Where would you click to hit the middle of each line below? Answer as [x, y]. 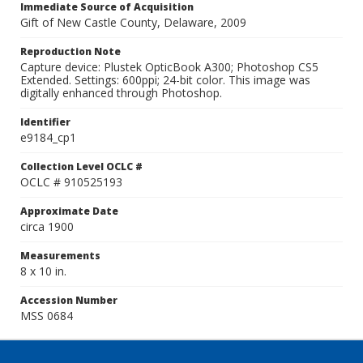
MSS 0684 [47, 316]
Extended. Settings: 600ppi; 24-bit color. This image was [165, 80]
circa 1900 [47, 226]
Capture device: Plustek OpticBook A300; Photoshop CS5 [169, 67]
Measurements [60, 256]
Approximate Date [69, 211]
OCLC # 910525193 [71, 182]
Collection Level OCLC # [81, 167]
